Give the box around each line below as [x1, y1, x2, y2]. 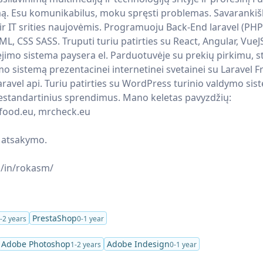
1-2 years [70, 239, 101, 249]
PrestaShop [32, 212, 77, 224]
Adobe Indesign [106, 238, 170, 249]
